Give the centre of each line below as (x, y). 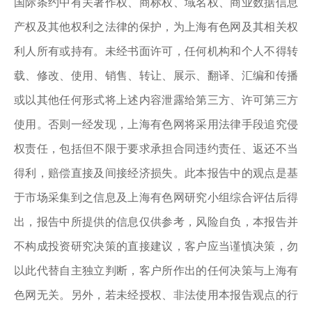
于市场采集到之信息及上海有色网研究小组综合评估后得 (156, 197)
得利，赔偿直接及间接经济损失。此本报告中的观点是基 (156, 173)
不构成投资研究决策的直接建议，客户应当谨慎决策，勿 (156, 246)
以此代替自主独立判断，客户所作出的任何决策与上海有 (156, 271)
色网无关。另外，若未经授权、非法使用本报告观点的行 (156, 295)
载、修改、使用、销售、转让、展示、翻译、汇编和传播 (156, 76)
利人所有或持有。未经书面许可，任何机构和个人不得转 (156, 51)
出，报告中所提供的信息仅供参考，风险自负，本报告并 (156, 222)
